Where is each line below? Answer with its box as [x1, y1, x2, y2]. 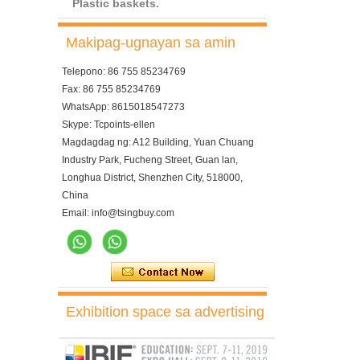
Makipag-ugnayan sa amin [66, 35, 235, 51]
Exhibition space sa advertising [66, 304, 264, 320]
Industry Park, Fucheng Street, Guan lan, [62, 154, 238, 166]
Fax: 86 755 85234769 [62, 84, 161, 95]
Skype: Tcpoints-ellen [62, 119, 155, 130]
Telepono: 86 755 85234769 [62, 66, 186, 77]
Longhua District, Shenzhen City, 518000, [62, 172, 243, 183]
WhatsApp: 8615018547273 [62, 101, 185, 112]
